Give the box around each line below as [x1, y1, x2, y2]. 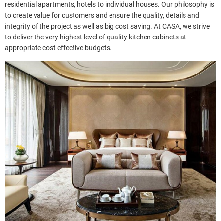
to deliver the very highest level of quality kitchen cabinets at [5, 33, 186, 41]
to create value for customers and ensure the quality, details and [5, 11, 199, 19]
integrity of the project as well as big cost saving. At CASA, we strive [5, 22, 210, 30]
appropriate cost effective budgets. [5, 43, 112, 52]
